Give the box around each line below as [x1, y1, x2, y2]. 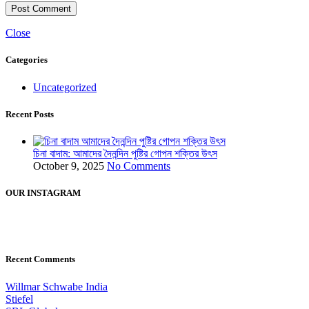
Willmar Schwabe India [6, 280, 108, 292]
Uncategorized [33, 81, 97, 93]
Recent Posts [6, 108, 54, 119]
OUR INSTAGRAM [6, 188, 81, 199]
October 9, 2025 [33, 159, 104, 172]
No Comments [107, 159, 170, 172]
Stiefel [6, 292, 33, 305]
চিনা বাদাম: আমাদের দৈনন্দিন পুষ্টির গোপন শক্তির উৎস [33, 147, 217, 159]
